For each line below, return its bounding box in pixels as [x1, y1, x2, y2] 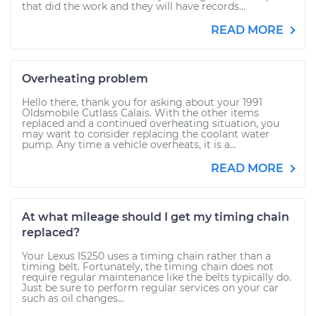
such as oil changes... [22, 292, 124, 305]
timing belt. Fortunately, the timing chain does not [22, 260, 274, 273]
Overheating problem [22, 72, 148, 85]
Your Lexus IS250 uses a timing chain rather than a [22, 250, 271, 262]
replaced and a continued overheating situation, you [22, 117, 279, 130]
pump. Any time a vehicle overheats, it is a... [22, 138, 236, 151]
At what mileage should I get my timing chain [22, 210, 289, 224]
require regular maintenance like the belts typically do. [22, 271, 291, 284]
